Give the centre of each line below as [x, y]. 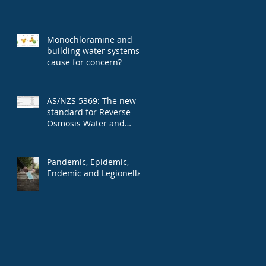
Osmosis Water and [86, 123]
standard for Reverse [89, 112]
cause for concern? [84, 62]
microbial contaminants [94, 134]
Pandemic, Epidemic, [88, 161]
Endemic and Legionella [94, 173]
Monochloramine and [90, 39]
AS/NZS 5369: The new [91, 100]
